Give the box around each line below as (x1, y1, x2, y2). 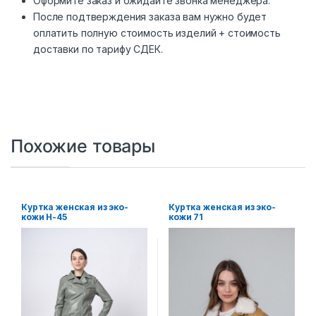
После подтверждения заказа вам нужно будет (33, 11, 267, 23)
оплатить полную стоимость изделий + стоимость (33, 27, 281, 39)
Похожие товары (11, 135, 156, 157)
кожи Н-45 (20, 211, 67, 222)
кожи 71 (168, 211, 204, 222)
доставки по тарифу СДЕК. (33, 43, 163, 55)
